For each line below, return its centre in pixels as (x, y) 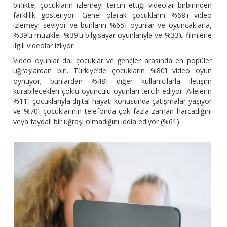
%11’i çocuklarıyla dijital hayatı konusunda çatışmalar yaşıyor (112, 101)
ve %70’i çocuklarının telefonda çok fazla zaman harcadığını (112, 111)
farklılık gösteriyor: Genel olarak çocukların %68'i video (112, 15)
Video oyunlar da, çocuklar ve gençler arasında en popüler (112, 61)
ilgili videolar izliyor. (44, 46)
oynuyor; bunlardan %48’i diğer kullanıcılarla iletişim (112, 81)
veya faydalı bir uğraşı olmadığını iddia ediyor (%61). (97, 122)
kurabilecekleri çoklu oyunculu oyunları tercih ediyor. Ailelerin (112, 91)
